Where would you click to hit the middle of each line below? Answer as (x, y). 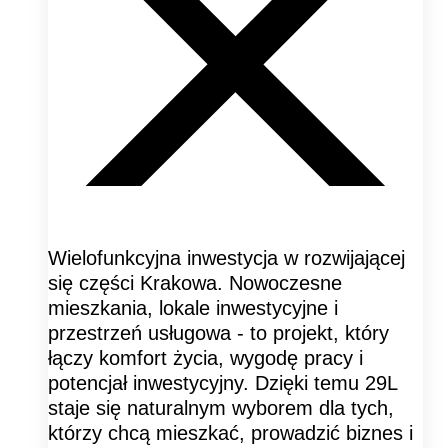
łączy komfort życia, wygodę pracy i (205, 357)
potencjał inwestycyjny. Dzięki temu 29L (222, 382)
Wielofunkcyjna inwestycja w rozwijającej (226, 257)
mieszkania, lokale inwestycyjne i (193, 307)
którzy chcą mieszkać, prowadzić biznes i (230, 432)
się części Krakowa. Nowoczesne (195, 282)
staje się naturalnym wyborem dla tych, (221, 407)
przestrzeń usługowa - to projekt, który (218, 332)
